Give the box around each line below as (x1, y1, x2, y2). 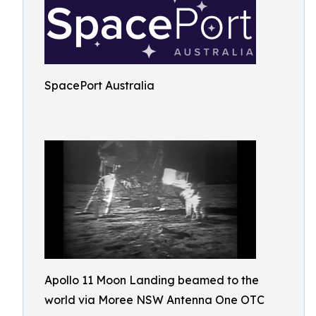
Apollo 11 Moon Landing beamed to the (44, 273, 259, 287)
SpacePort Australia (44, 78, 154, 92)
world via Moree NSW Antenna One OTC (44, 293, 265, 307)
